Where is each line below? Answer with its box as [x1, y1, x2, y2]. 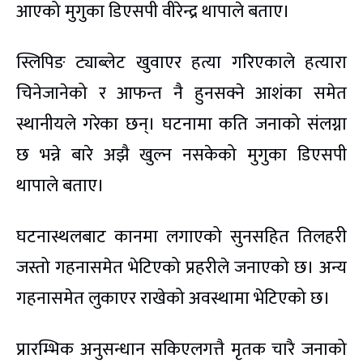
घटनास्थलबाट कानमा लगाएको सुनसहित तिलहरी [16, 222, 347, 253]
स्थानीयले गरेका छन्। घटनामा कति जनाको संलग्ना [16, 109, 347, 140]
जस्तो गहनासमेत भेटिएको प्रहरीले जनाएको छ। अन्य [16, 253, 347, 284]
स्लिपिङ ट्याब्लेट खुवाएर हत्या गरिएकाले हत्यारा [16, 48, 347, 79]
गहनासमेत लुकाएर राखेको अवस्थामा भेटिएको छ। [16, 284, 331, 314]
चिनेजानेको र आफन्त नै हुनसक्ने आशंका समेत [16, 79, 347, 109]
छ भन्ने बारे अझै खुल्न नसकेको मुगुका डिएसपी [16, 140, 347, 171]
